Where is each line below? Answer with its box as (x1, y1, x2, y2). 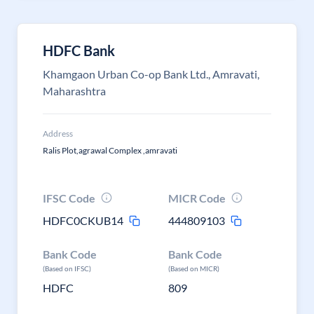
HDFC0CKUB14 (43, 214, 123, 227)
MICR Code (168, 191, 226, 205)
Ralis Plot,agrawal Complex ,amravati (43, 145, 177, 156)
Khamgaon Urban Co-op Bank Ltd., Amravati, (43, 67, 259, 81)
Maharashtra (43, 84, 106, 97)
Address (43, 128, 73, 139)
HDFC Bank (43, 42, 115, 59)
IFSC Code (43, 191, 95, 205)
